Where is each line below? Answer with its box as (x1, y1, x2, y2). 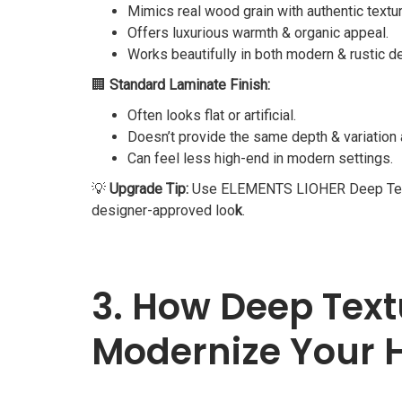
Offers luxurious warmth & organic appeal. (127, 23, 389, 41)
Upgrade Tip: (109, 179, 188, 197)
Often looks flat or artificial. (127, 106, 296, 124)
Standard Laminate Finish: (109, 75, 270, 93)
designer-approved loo (92, 201, 235, 219)
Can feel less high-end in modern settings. (127, 149, 393, 167)
